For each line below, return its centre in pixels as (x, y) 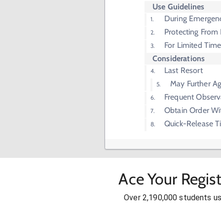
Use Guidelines (179, 7)
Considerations (179, 59)
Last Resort (184, 71)
